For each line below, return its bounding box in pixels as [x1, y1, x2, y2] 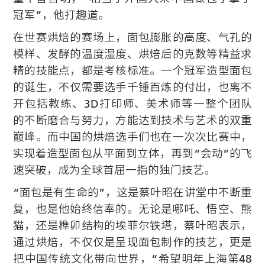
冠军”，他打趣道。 [13, 7, 109, 22]
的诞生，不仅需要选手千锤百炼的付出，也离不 [13, 79, 252, 94]
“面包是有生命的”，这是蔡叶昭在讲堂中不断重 [13, 185, 252, 199]
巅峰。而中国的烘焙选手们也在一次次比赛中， [13, 129, 252, 144]
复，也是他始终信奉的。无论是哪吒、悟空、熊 [13, 201, 252, 216]
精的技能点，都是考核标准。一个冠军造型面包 [13, 63, 252, 77]
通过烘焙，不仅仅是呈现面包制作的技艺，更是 [13, 234, 252, 249]
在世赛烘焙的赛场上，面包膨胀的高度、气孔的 [13, 30, 252, 44]
